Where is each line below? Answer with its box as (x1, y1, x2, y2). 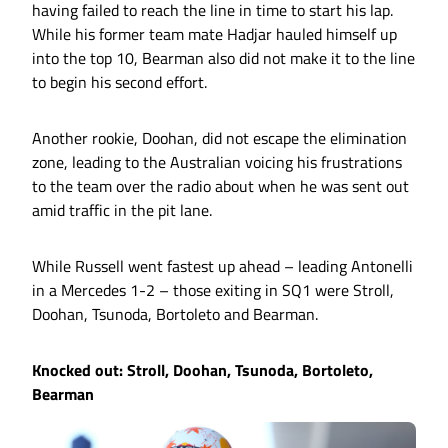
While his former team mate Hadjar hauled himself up (32, 22, 397, 47)
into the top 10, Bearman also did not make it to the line (32, 46, 415, 71)
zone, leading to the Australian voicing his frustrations (32, 150, 402, 175)
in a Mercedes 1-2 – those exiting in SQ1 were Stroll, (32, 278, 394, 303)
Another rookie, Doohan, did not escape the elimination (32, 126, 407, 151)
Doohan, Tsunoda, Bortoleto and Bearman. (32, 302, 318, 327)
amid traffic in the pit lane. (32, 198, 212, 223)
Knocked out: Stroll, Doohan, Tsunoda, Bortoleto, (32, 358, 373, 383)
